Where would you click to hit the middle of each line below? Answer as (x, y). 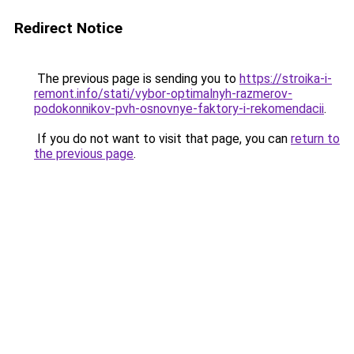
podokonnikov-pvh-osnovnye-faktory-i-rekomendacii (179, 109)
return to (315, 139)
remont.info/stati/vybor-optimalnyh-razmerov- (163, 94)
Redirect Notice (68, 28)
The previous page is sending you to (137, 79)
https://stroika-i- (286, 79)
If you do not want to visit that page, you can (162, 139)
